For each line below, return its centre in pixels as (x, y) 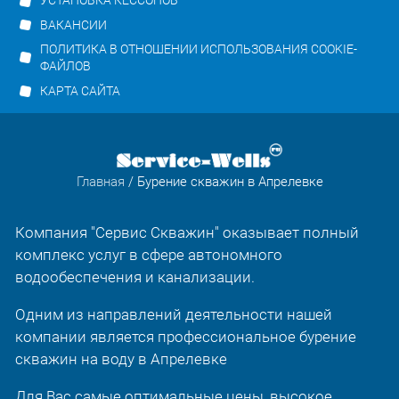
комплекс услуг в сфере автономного (148, 255)
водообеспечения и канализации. (134, 277)
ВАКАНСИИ (73, 24)
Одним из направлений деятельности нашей (173, 315)
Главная (100, 181)
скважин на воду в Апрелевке (121, 359)
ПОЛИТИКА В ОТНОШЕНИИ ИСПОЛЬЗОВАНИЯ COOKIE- (198, 49)
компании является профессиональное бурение (185, 337)
